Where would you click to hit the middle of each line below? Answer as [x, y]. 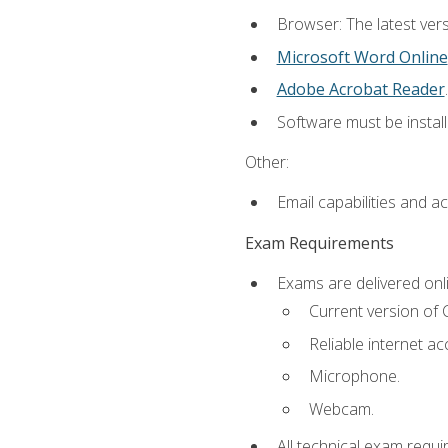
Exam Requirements [319, 242]
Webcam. [341, 408]
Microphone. [354, 376]
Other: [266, 162]
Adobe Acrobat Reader [360, 89]
